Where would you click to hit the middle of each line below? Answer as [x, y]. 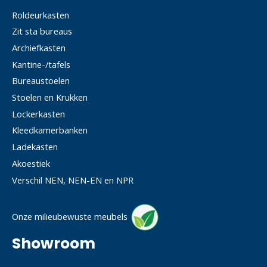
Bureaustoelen [41, 81]
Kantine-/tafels [41, 64]
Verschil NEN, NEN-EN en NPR [73, 180]
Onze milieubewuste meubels [70, 217]
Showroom [54, 243]
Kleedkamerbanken [50, 130]
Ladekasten [35, 147]
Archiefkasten [39, 47]
